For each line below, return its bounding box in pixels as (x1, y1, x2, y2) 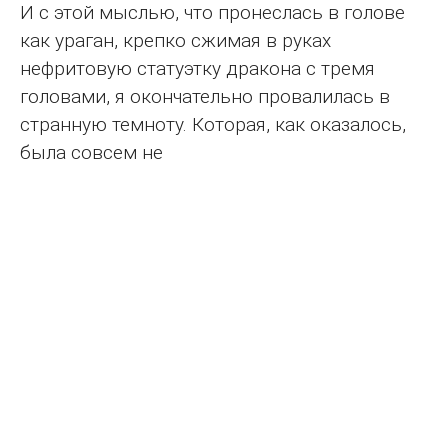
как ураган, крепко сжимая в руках (20, 28, 331, 52)
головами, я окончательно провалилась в (20, 84, 390, 108)
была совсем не (20, 140, 163, 164)
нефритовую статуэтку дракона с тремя (20, 56, 375, 80)
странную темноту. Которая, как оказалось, (20, 112, 406, 136)
